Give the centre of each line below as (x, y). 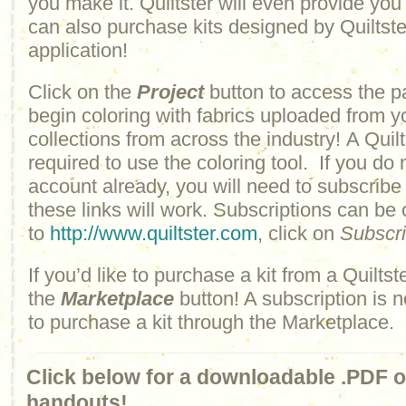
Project (170, 92)
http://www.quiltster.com (154, 233)
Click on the (82, 92)
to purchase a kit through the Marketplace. (211, 322)
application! (78, 50)
